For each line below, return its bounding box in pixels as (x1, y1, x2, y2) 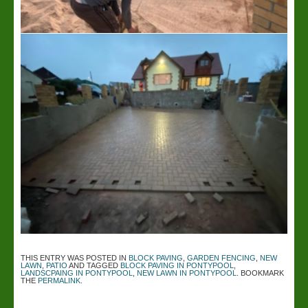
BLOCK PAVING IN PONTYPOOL (120, 261, 234, 269)
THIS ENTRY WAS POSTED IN (21, 254, 129, 262)
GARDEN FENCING (187, 254, 256, 262)
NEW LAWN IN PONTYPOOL (137, 269, 236, 277)
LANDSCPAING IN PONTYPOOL (21, 269, 133, 277)
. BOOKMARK (236, 269, 284, 277)
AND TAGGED (67, 261, 120, 269)
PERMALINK (38, 276, 80, 285)
